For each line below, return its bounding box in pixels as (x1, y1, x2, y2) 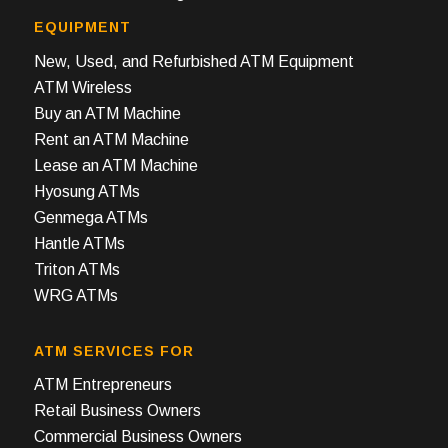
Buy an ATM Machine (33, 105, 181, 123)
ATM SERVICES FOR (33, 342, 194, 359)
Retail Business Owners (33, 402, 201, 420)
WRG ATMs (33, 287, 118, 305)
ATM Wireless (33, 79, 132, 97)
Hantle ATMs (33, 235, 125, 253)
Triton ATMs (33, 261, 120, 279)
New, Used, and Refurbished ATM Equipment (33, 53, 354, 71)
